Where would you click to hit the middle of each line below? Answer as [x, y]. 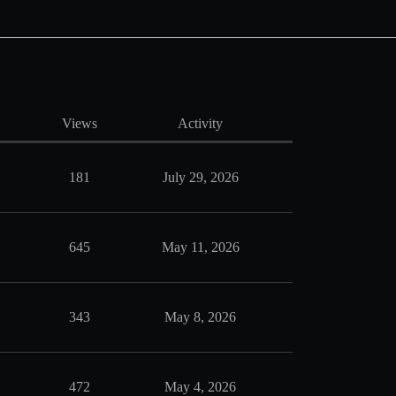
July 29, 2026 [200, 177]
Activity [200, 123]
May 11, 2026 [200, 247]
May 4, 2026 [200, 387]
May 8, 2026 [200, 317]
